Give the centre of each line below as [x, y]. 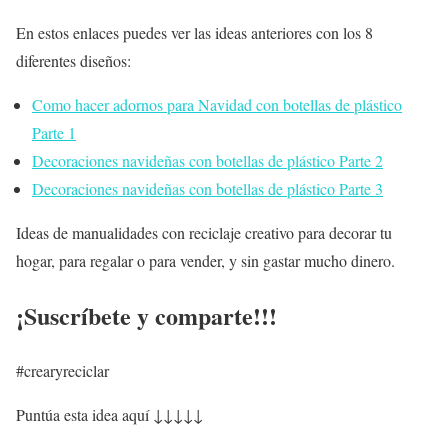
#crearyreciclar [62, 370]
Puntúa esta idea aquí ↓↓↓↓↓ [109, 414]
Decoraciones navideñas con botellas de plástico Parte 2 [207, 160]
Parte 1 [54, 132]
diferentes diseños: [73, 60]
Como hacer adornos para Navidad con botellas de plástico [217, 104]
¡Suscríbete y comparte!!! [146, 315]
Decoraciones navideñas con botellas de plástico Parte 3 [207, 188]
